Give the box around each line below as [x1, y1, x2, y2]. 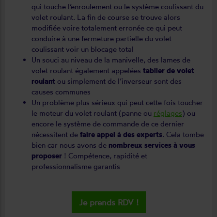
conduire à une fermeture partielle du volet [31, 33, 171, 43]
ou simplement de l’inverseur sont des [57, 76, 182, 86]
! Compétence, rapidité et [64, 151, 147, 160]
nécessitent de [31, 129, 80, 139]
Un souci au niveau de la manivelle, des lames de [31, 55, 190, 64]
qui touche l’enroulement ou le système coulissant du [31, 1, 203, 11]
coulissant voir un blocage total [31, 44, 134, 54]
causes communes [31, 87, 91, 96]
